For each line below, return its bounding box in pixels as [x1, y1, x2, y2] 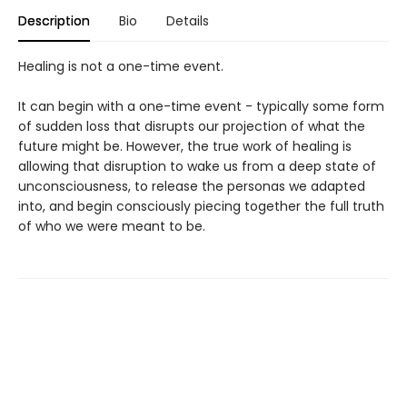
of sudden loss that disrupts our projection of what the [18, 116, 365, 135]
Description [18, 11, 90, 30]
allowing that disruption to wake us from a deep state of [18, 156, 376, 175]
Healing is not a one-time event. [18, 56, 223, 75]
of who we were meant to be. [18, 216, 205, 235]
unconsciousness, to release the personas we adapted [18, 176, 365, 195]
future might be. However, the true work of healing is [18, 136, 352, 155]
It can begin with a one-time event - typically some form [18, 96, 384, 115]
